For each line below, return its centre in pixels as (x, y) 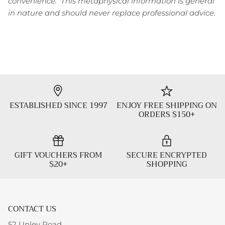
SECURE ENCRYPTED (167, 155)
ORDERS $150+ (167, 115)
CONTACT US (32, 209)
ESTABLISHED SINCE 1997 (58, 105)
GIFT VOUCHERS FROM (58, 155)
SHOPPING (167, 164)
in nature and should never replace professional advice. (112, 13)
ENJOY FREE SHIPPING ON (167, 105)
